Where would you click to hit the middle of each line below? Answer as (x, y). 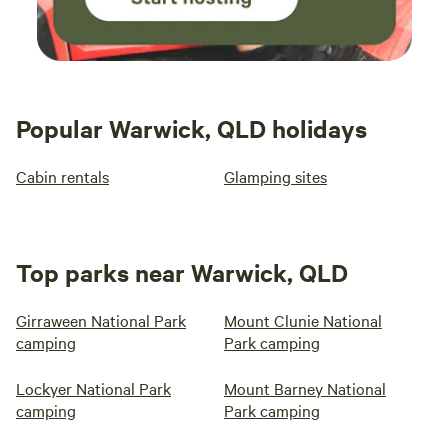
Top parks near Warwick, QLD (182, 272)
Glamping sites (275, 176)
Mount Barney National (305, 388)
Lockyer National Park (93, 388)
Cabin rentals (62, 176)
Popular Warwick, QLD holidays (191, 128)
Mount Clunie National (303, 320)
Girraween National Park (101, 320)
